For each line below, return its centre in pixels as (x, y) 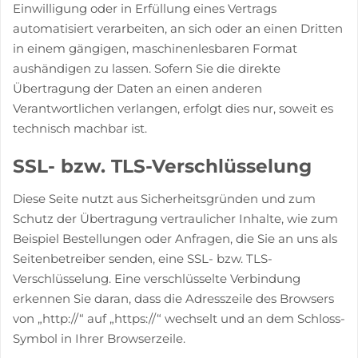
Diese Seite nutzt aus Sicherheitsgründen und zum (164, 198)
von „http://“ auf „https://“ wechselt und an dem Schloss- (179, 318)
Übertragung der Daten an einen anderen (137, 88)
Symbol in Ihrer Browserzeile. (99, 338)
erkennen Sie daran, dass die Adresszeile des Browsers (173, 298)
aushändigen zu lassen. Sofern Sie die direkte (147, 68)
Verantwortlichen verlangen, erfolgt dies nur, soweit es (173, 108)
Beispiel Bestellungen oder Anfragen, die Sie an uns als (175, 238)
